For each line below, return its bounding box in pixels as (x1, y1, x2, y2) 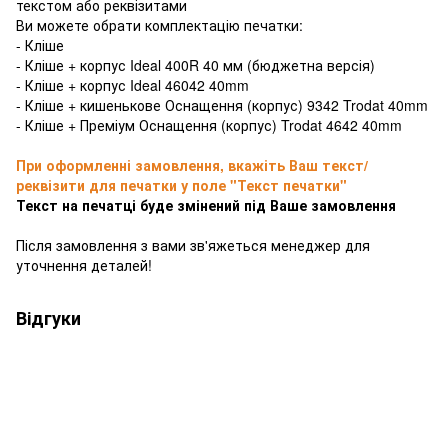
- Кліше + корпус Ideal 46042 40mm (16, 75, 249, 95)
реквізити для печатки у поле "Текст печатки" (16, 175, 347, 195)
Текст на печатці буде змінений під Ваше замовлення (16, 195, 396, 215)
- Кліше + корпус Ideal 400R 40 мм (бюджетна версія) (16, 55, 375, 75)
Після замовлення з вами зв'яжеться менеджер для (16, 235, 370, 255)
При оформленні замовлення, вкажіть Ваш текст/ (16, 155, 368, 175)
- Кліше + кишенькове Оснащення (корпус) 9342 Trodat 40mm (16, 95, 428, 115)
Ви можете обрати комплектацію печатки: (16, 15, 303, 35)
